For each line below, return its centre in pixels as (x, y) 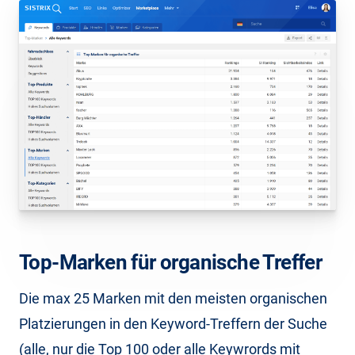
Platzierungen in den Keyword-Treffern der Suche (173, 323)
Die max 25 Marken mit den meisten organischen (173, 298)
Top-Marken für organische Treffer (171, 262)
